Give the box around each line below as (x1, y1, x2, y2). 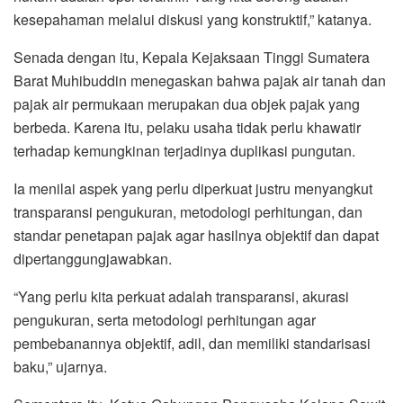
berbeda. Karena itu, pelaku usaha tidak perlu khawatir (13, 116, 361, 138)
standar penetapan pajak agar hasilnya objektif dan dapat (13, 224, 379, 246)
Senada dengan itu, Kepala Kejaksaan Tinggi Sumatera (13, 46, 370, 67)
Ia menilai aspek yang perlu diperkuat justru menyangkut (13, 177, 372, 199)
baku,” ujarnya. (13, 355, 107, 377)
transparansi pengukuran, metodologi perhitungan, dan (13, 201, 363, 222)
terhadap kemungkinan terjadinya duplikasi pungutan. (13, 139, 355, 161)
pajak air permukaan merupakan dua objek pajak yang (13, 93, 360, 114)
